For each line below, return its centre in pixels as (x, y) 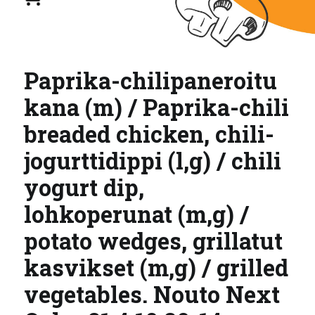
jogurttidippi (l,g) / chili (153, 160)
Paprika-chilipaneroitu (150, 80)
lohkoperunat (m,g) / (136, 214)
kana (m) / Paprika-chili (156, 107)
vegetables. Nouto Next (152, 294)
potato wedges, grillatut (153, 240)
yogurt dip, (84, 187)
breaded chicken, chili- (149, 134)
